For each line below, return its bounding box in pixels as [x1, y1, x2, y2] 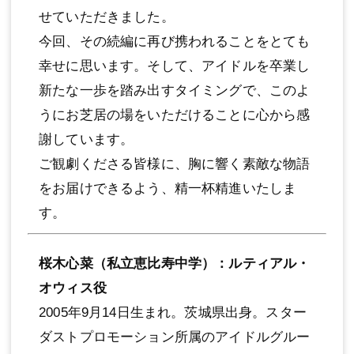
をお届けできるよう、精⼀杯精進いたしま [39, 181, 297, 197]
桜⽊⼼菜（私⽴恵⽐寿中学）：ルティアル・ [39, 256, 311, 271]
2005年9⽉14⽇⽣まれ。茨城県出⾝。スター [39, 305, 307, 320]
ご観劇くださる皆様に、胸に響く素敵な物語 [39, 156, 311, 172]
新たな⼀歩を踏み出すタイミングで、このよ [39, 83, 311, 99]
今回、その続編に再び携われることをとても [39, 34, 311, 50]
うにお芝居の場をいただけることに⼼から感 [39, 107, 311, 123]
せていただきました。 [39, 9, 175, 25]
